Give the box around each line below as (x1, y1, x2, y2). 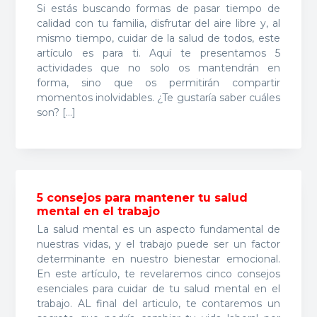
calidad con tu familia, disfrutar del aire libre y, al (37, 16, 280, 30)
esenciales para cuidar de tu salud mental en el (37, 282, 280, 295)
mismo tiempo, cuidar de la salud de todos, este (37, 31, 280, 45)
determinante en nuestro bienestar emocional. (37, 252, 280, 265)
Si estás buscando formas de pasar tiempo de (37, 1, 280, 15)
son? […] (37, 105, 76, 119)
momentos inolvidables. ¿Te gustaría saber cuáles (37, 91, 280, 104)
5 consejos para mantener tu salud (37, 190, 248, 204)
